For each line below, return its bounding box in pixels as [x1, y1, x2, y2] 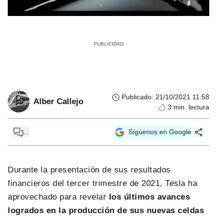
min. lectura [173, 103, 209, 111]
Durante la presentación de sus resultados [8, 165, 171, 175]
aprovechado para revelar [8, 192, 109, 202]
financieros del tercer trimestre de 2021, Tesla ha [8, 179, 198, 188]
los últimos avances [108, 192, 190, 202]
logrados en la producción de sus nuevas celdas [8, 206, 204, 216]
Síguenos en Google [128, 128, 191, 136]
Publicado [122, 93, 152, 101]
